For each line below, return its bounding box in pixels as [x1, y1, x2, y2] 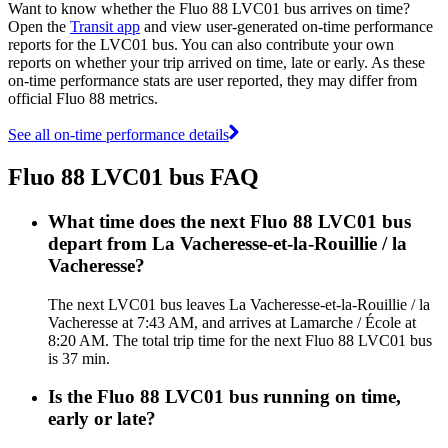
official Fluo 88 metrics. [8, 89, 158, 107]
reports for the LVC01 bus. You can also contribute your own [8, 35, 394, 53]
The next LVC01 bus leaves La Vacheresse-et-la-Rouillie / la [48, 295, 430, 313]
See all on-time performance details [8, 125, 229, 143]
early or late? [48, 408, 156, 430]
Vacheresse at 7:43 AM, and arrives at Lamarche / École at [48, 313, 416, 331]
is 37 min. [48, 349, 110, 367]
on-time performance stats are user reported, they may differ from [8, 71, 417, 89]
